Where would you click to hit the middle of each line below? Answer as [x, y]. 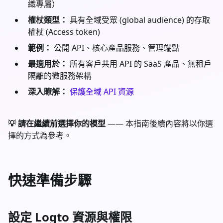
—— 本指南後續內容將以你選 [159, 123]
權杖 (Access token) [64, 32]
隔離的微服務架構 [60, 75]
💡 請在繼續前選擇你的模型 [57, 123]
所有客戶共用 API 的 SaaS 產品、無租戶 [140, 63]
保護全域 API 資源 [102, 91]
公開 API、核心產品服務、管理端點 [116, 48]
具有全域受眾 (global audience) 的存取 [139, 20]
